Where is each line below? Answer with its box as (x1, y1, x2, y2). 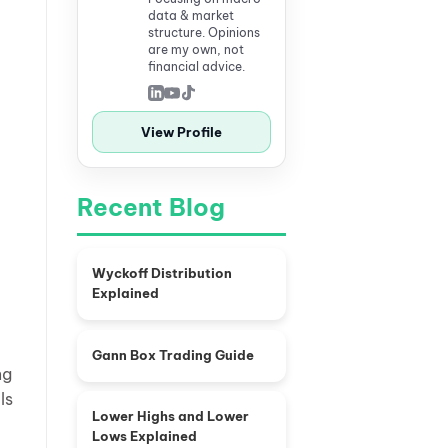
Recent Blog (77, 192, 225, 222)
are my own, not (148, 42, 244, 57)
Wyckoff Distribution (92, 265, 232, 281)
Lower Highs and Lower (92, 408, 249, 425)
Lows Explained (92, 428, 197, 445)
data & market (148, 8, 234, 23)
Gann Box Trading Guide (92, 346, 254, 363)
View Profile (141, 124, 222, 140)
